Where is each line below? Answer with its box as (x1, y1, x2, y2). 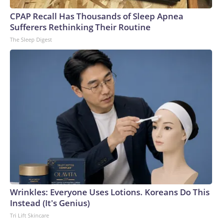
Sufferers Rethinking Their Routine (10, 21, 151, 33)
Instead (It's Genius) (10, 197, 90, 209)
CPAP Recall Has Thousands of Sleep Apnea (10, 10, 183, 22)
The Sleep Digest (10, 36, 52, 43)
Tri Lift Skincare (10, 212, 49, 219)
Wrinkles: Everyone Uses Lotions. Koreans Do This (10, 186, 210, 198)
